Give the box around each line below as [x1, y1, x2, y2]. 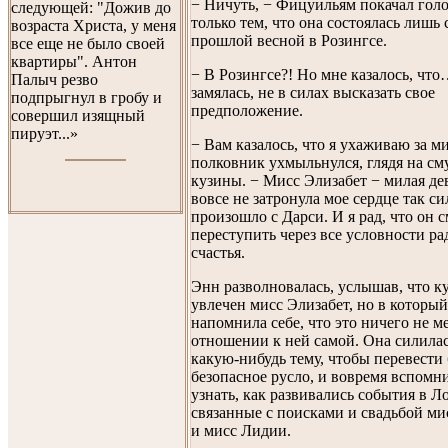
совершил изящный [11, 107, 145, 124]
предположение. [191, 101, 303, 119]
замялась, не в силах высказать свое [191, 83, 435, 101]
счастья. [191, 243, 245, 261]
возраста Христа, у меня [11, 17, 176, 34]
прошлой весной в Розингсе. [191, 31, 387, 49]
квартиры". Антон [11, 53, 137, 70]
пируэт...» [11, 125, 78, 142]
